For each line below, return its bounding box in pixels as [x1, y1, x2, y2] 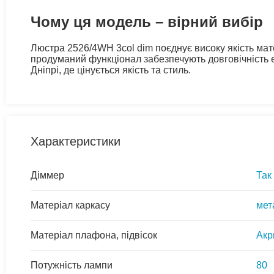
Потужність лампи [31, 259, 113, 270]
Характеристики [31, 134, 120, 148]
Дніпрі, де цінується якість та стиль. [31, 64, 191, 75]
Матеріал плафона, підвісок [31, 229, 157, 240]
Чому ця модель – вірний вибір [31, 13, 263, 30]
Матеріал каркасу [31, 199, 110, 210]
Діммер [31, 169, 64, 180]
